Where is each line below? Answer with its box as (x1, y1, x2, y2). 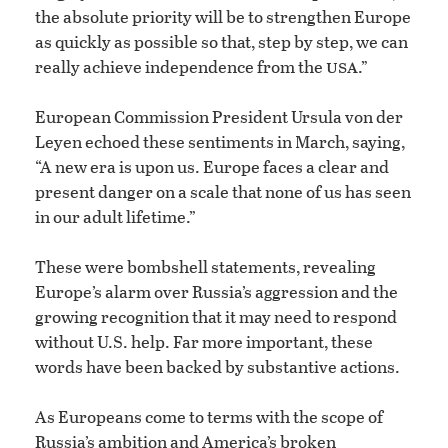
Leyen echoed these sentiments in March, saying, (35, 129, 405, 155)
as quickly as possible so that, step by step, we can (35, 29, 408, 55)
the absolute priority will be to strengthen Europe (35, 4, 411, 30)
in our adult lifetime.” (35, 204, 196, 230)
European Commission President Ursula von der (35, 104, 403, 130)
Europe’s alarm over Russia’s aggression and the (35, 279, 398, 305)
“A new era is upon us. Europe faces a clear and (35, 154, 389, 180)
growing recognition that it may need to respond (35, 304, 397, 330)
